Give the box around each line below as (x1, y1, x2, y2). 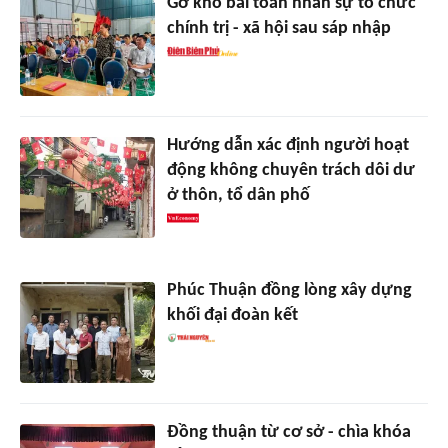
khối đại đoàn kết (166, 306, 298, 326)
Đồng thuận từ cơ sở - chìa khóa (166, 423, 411, 443)
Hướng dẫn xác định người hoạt (166, 136, 409, 156)
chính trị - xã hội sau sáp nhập (166, 19, 391, 39)
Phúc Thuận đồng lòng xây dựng (166, 281, 412, 301)
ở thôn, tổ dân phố (166, 186, 310, 206)
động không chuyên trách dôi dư (166, 161, 415, 181)
